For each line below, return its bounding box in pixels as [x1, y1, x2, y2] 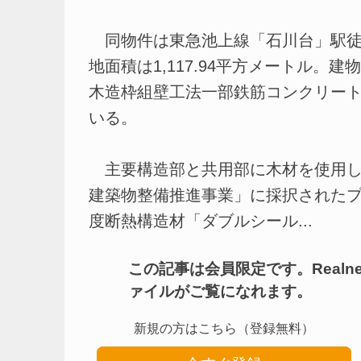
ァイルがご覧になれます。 [128, 282, 313, 300]
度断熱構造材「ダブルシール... [89, 211, 313, 230]
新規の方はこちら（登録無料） [133, 321, 314, 335]
